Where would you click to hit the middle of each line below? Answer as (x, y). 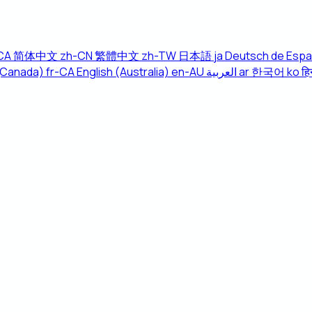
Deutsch (247, 56)
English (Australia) (123, 72)
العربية (221, 72)
